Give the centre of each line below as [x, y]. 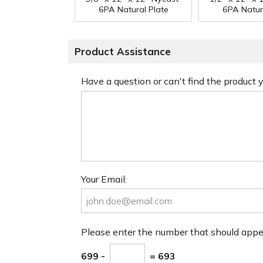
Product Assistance [123, 52]
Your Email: [104, 179]
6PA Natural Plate [133, 10]
